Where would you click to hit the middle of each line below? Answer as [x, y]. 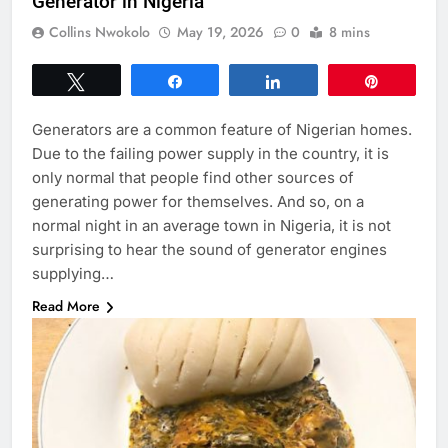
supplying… [73, 274]
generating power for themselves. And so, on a [198, 202]
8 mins [349, 32]
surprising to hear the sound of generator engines [209, 250]
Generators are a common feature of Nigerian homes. [222, 130]
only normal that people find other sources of [193, 178]
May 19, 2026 [220, 32]
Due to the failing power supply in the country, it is [210, 154]
